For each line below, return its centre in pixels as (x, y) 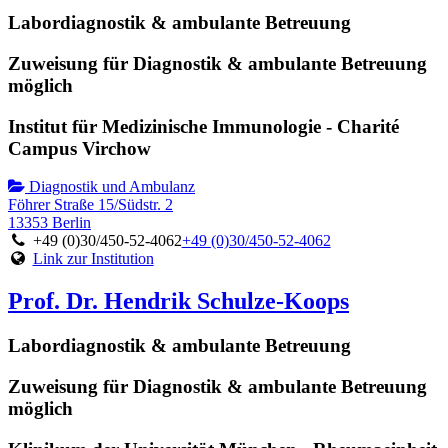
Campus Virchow (79, 148)
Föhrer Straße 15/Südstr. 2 (90, 205)
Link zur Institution (93, 259)
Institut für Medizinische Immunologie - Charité (203, 126)
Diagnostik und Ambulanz (110, 187)
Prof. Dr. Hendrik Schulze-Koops (178, 301)
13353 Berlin (49, 223)
